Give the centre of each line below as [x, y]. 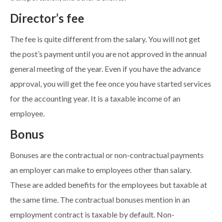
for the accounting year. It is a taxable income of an [95, 99]
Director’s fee [47, 19]
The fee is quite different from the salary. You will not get [105, 39]
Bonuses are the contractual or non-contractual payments [107, 155]
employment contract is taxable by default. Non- [92, 215]
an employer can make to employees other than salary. [101, 170]
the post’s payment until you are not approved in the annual [108, 54]
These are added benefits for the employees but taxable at [109, 185]
